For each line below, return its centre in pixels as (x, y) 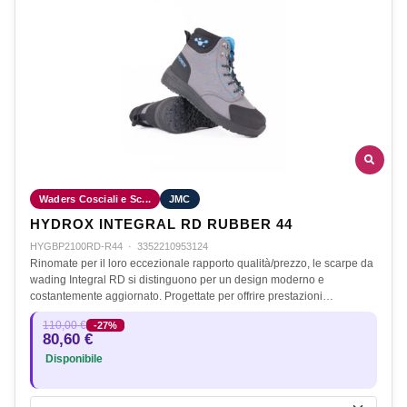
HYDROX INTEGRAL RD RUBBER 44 (161, 224)
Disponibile (73, 358)
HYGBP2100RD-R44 (76, 246)
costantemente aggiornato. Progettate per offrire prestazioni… (182, 296)
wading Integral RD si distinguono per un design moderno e (177, 279)
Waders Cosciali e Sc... (95, 199)
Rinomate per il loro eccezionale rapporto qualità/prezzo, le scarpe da (202, 263)
